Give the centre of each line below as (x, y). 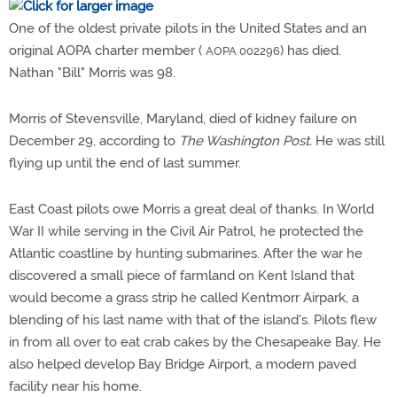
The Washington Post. (245, 141)
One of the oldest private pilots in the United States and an (188, 28)
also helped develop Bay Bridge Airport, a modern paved (183, 364)
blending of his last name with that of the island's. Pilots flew (193, 320)
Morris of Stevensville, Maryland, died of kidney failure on (183, 119)
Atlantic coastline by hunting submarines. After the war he (186, 253)
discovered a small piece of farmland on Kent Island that (182, 276)
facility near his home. (75, 386)
